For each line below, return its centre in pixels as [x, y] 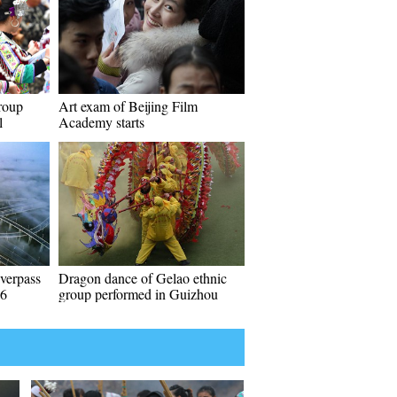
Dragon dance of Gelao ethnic [143, 278]
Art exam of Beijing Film [128, 106]
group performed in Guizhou [138, 294]
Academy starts [101, 122]
